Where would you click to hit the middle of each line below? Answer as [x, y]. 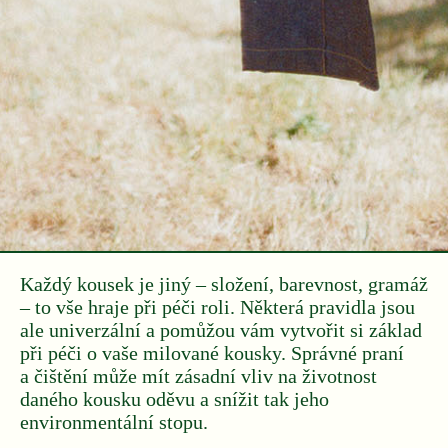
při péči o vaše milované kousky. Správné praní [212, 353]
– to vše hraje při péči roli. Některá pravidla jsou [217, 307]
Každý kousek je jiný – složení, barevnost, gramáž [224, 284]
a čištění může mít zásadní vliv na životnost [198, 376]
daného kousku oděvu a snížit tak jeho [174, 399]
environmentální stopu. [114, 422]
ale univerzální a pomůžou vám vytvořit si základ [221, 330]
